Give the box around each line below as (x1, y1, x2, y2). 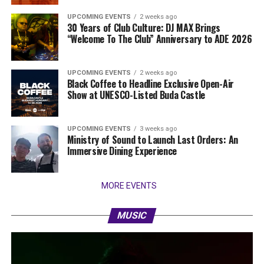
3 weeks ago (139, 125, 177, 133)
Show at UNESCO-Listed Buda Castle (67, 88, 206, 102)
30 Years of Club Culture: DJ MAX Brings (67, 21, 221, 35)
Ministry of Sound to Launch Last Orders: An (67, 133, 238, 147)
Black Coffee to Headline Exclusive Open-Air (67, 77, 234, 91)
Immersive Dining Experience (67, 144, 177, 158)
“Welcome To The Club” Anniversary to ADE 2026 (67, 32, 252, 46)
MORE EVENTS (101, 181, 157, 190)
